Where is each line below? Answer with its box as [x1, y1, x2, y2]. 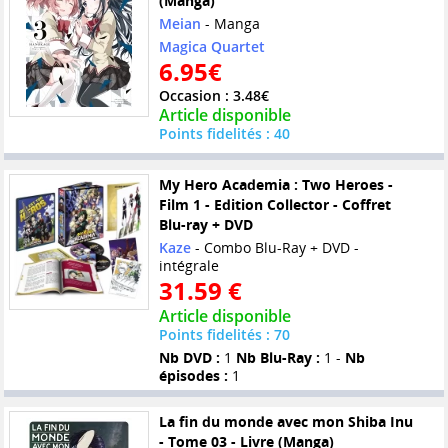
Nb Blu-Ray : [235, 348, 320, 368]
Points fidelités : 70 [158, 325, 290, 345]
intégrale [158, 256, 219, 276]
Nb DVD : [158, 348, 220, 368]
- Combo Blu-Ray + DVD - [190, 238, 359, 258]
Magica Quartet [158, 37, 265, 57]
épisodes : [158, 366, 228, 386]
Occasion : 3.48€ [158, 86, 269, 106]
